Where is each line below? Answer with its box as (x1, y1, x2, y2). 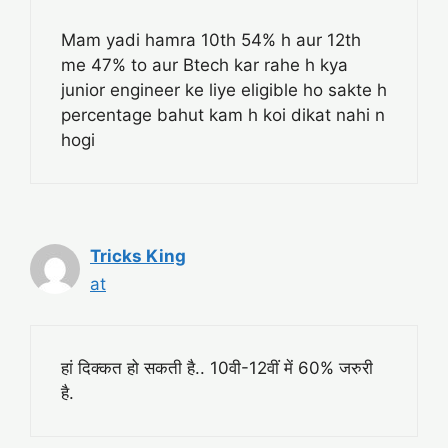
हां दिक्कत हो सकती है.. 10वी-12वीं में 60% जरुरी (61, 357, 373, 378)
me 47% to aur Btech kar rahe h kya (61, 55, 348, 76)
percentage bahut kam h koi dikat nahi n (61, 105, 385, 126)
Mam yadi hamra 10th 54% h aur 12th (61, 30, 361, 51)
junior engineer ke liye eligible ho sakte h (61, 80, 387, 101)
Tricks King (90, 246, 186, 267)
